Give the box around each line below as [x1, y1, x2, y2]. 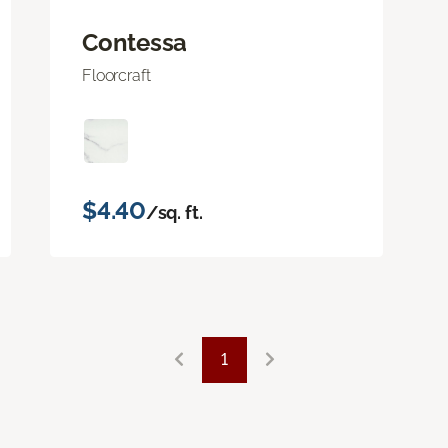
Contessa [82, 27, 188, 57]
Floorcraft [82, 65, 151, 85]
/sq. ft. [145, 201, 203, 223]
